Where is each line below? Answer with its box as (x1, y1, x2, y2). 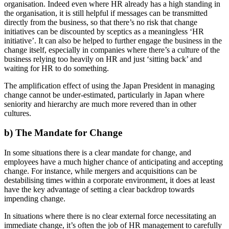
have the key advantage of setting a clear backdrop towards (4, 185, 194, 194)
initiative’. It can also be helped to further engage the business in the (4, 36, 222, 45)
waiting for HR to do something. (4, 63, 109, 73)
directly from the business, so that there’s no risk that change (4, 17, 197, 27)
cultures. (4, 108, 31, 118)
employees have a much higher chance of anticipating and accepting (4, 157, 223, 167)
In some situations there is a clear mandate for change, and (4, 148, 191, 157)
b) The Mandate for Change (4, 127, 122, 139)
